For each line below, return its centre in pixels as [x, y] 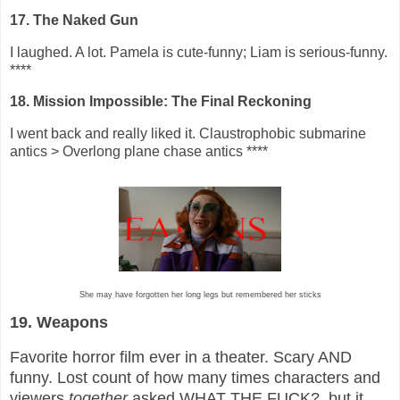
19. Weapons [59, 323]
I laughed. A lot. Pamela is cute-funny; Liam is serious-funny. [199, 52]
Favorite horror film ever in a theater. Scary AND [181, 357]
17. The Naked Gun [76, 20]
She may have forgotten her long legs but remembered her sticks [200, 295]
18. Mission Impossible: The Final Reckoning [161, 102]
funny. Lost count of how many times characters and [195, 377]
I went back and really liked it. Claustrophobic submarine [188, 134]
